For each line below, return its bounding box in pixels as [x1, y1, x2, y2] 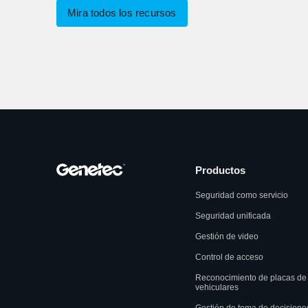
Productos [195, 164, 245, 177]
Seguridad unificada [195, 211, 271, 221]
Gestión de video [195, 232, 258, 242]
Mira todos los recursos [67, 7, 177, 19]
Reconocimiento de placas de [195, 273, 307, 283]
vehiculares [195, 283, 239, 293]
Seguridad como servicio [195, 190, 288, 201]
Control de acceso [195, 252, 263, 263]
